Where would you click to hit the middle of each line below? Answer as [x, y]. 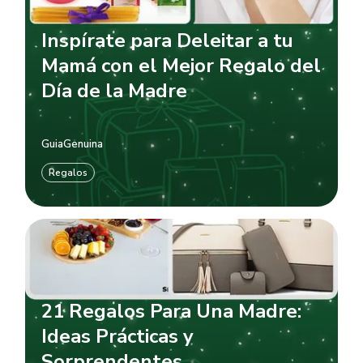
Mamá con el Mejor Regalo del [181, 65]
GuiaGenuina [73, 145]
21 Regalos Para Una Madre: [172, 312]
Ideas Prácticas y [118, 337]
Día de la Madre [115, 90]
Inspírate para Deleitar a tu [168, 40]
